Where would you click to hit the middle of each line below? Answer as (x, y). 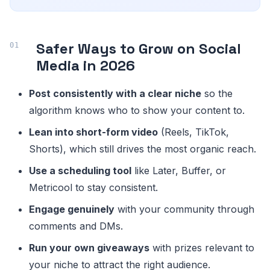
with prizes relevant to (202, 247)
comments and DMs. (76, 226)
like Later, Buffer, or (179, 170)
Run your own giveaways (89, 247)
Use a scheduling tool (80, 170)
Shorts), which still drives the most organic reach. (143, 149)
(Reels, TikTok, (193, 132)
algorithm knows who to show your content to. (137, 110)
